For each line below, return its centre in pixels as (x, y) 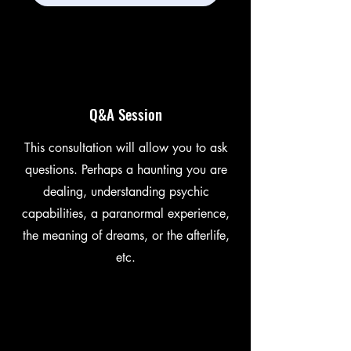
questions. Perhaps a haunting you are (126, 169)
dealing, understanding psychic (126, 191)
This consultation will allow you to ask (126, 147)
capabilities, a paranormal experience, (126, 213)
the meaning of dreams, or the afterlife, (126, 235)
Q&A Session (125, 113)
